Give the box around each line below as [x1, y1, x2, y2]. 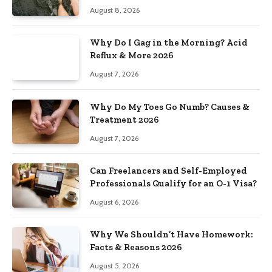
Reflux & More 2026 [90, 50, 174, 61]
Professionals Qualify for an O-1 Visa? [90, 177, 257, 189]
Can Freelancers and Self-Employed [90, 165, 247, 176]
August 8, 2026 [90, 5, 140, 15]
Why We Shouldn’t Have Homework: [90, 229, 253, 240]
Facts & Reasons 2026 [90, 242, 182, 253]
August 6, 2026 [90, 197, 138, 206]
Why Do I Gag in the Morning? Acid [90, 37, 248, 49]
